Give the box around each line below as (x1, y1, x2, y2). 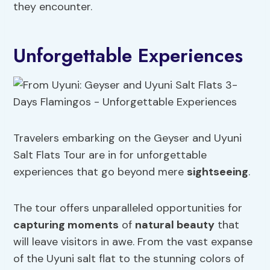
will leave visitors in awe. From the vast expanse (13, 234, 253, 250)
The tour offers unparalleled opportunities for (13, 201, 243, 216)
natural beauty (135, 218, 215, 233)
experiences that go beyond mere (13, 165, 187, 180)
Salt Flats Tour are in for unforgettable (13, 148, 207, 163)
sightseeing (187, 165, 249, 180)
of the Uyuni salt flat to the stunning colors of (13, 251, 245, 266)
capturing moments (13, 218, 119, 233)
